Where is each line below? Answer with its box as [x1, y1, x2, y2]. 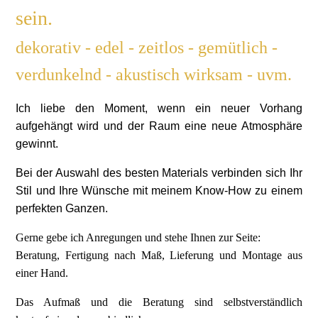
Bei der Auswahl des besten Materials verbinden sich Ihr [16, 166, 302, 179]
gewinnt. [16, 137, 59, 150]
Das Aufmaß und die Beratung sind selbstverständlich [16, 295, 302, 308]
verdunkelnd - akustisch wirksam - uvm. [16, 65, 292, 84]
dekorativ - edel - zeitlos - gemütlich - [16, 38, 278, 57]
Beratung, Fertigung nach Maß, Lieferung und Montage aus [16, 248, 302, 261]
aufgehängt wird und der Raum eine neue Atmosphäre [16, 119, 302, 132]
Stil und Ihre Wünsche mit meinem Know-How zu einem [16, 184, 302, 197]
